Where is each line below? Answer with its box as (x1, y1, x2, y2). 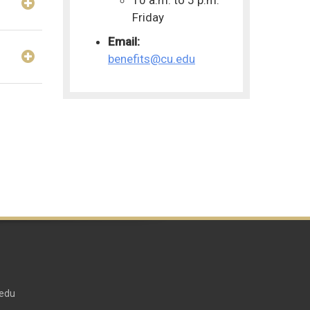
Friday (132, 10, 165, 24)
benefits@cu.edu (108, 51, 196, 66)
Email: (108, 34, 140, 48)
